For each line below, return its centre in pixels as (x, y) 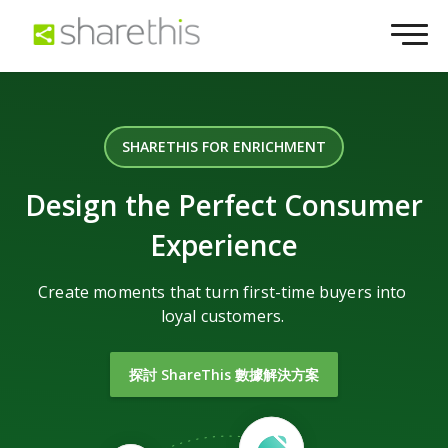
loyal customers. (222, 316)
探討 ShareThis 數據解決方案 (224, 374)
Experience (224, 245)
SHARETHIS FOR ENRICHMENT (224, 146)
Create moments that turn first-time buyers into (222, 292)
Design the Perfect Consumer (224, 205)
